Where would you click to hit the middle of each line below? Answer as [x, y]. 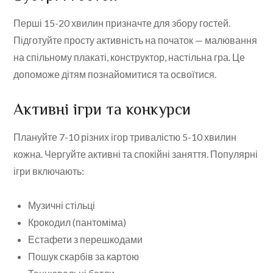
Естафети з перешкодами [86, 239]
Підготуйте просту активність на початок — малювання [136, 40]
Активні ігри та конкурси [102, 110]
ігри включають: [49, 171]
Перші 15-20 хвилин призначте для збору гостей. [122, 23]
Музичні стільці [62, 205]
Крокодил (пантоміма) [77, 222]
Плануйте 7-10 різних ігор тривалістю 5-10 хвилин [125, 137]
